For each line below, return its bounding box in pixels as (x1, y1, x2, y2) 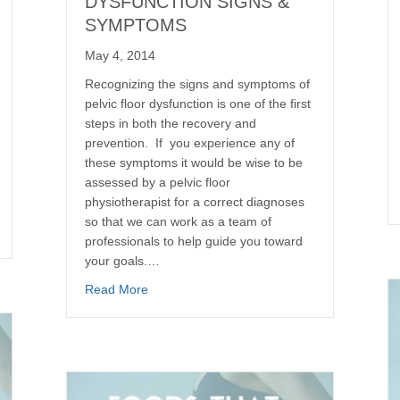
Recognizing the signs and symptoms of (85, 76, 310, 91)
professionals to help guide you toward (85, 233, 303, 248)
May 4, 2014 (85, 47, 155, 62)
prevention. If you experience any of (85, 135, 295, 150)
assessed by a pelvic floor (85, 174, 230, 189)
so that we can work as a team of (85, 213, 271, 229)
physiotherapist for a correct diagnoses (85, 194, 304, 209)
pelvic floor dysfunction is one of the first (85, 96, 311, 111)
